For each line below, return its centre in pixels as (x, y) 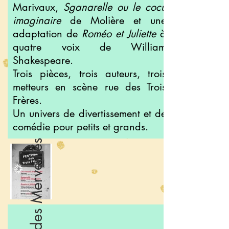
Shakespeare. (43, 60)
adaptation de (47, 34)
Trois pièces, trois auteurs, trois (89, 74)
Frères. (27, 100)
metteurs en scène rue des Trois (89, 87)
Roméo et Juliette (119, 34)
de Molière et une (113, 20)
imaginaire (37, 20)
